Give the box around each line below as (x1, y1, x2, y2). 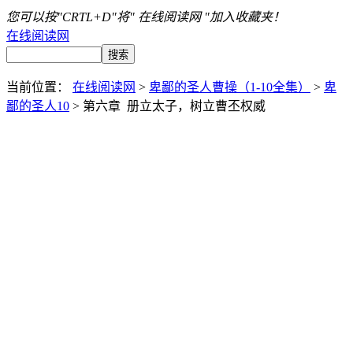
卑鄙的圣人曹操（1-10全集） (149, 80, 310, 94)
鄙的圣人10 (6, 99, 69, 113)
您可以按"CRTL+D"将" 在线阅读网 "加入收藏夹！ (6, 10, 285, 24)
